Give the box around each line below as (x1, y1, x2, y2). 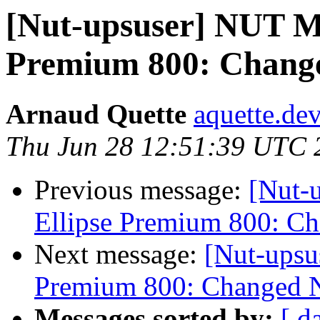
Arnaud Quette (6, 99, 186, 130)
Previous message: (34, 174, 249, 206)
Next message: (34, 239, 204, 270)
